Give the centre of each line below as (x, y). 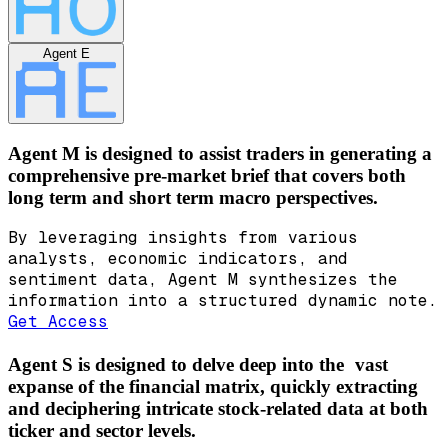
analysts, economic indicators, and (178, 259)
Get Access (58, 322)
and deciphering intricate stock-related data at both (218, 409)
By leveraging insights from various (183, 238)
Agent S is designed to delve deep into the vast (198, 365)
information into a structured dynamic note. (223, 301)
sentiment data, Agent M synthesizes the (203, 280)
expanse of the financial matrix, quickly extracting (213, 387)
